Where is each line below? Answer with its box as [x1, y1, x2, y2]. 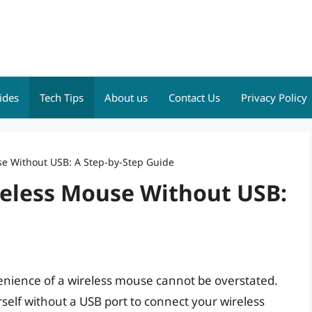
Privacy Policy [241, 91, 307, 104]
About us [104, 91, 148, 104]
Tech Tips [40, 91, 84, 104]
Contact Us [169, 91, 220, 104]
